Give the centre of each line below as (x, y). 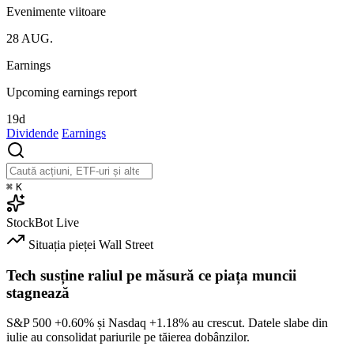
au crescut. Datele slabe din (258, 323)
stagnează (38, 292)
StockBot (30, 222)
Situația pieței (62, 244)
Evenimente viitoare (56, 11)
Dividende (32, 133)
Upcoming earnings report (72, 92)
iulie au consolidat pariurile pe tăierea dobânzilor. (128, 337)
